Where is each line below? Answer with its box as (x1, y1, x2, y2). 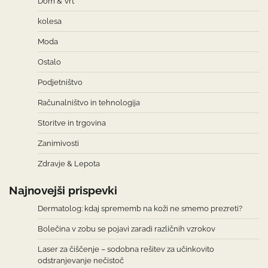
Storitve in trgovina (38, 118, 106, 127)
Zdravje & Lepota (38, 159, 100, 168)
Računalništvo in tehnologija (38, 98, 140, 107)
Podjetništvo (38, 78, 83, 87)
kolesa (38, 17, 62, 26)
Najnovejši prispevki (9, 184, 117, 197)
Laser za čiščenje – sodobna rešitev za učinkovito (38, 245, 214, 254)
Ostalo (38, 57, 61, 66)
